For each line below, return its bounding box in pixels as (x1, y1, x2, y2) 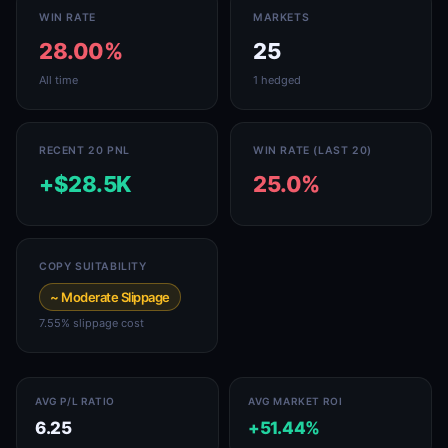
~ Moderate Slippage (50, 289, 170, 305)
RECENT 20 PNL (39, 144, 130, 157)
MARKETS (253, 11, 310, 24)
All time (39, 73, 78, 87)
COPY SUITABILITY (39, 260, 147, 273)
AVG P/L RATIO (35, 395, 115, 407)
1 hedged (253, 73, 301, 87)
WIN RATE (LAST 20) (253, 144, 372, 157)
